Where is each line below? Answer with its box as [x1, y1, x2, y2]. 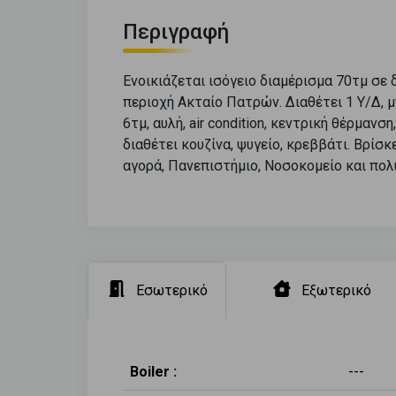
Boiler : [130, 362, 177, 380]
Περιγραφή [123, 19, 229, 44]
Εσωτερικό [136, 281, 208, 299]
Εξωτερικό [301, 281, 371, 299]
